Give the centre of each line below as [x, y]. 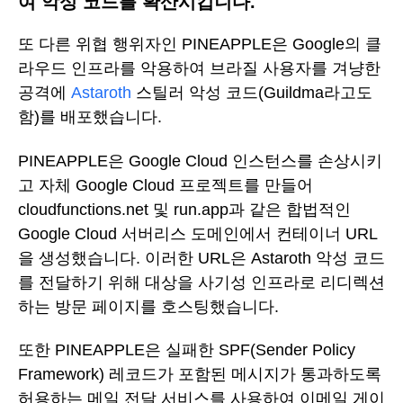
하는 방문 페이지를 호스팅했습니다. [148, 306]
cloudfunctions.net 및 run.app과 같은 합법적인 [184, 209]
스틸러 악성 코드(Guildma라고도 [252, 92]
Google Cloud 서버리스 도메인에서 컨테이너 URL [198, 233]
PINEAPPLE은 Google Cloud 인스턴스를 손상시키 [200, 161]
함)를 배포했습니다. [90, 116]
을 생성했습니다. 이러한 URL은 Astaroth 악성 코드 [201, 258]
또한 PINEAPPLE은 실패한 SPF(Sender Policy [187, 350]
